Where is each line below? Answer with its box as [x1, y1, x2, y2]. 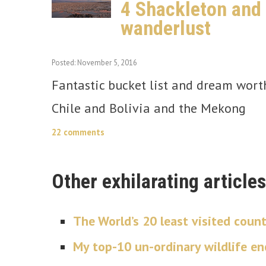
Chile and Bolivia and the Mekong [52, 100, 246, 117]
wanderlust [121, 16, 211, 40]
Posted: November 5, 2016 [52, 58, 137, 68]
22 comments [52, 126, 104, 138]
